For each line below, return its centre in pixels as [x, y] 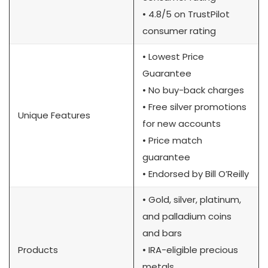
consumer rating [179, 31]
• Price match [172, 140]
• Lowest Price [173, 56]
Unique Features [54, 115]
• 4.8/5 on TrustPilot [186, 14]
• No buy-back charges [193, 90]
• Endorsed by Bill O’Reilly [196, 173]
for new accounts [182, 123]
